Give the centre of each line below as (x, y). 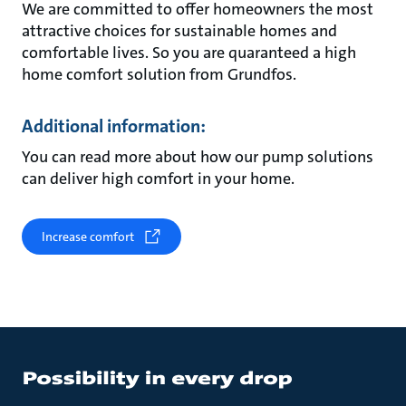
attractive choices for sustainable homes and (179, 31)
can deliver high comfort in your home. (158, 179)
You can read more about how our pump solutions (198, 157)
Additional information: (114, 126)
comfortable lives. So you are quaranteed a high (189, 53)
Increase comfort (88, 237)
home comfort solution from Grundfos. (159, 74)
